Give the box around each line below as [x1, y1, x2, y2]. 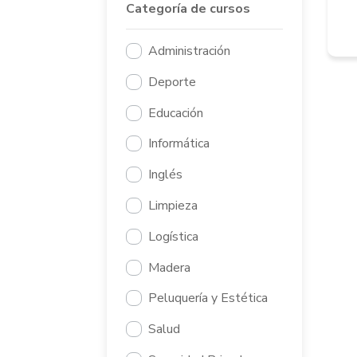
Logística [148, 227, 199, 245]
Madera [148, 258, 191, 277]
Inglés [148, 166, 183, 184]
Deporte [148, 73, 197, 91]
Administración [148, 42, 231, 61]
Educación [148, 104, 204, 122]
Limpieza [148, 197, 198, 215]
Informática [148, 135, 210, 153]
